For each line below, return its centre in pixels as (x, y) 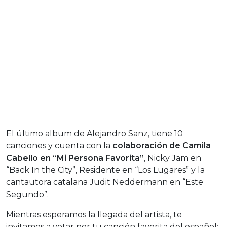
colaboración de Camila (162, 145)
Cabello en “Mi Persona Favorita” (75, 158)
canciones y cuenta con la (59, 145)
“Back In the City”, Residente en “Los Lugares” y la (105, 170)
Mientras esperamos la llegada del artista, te (94, 214)
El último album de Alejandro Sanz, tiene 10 (94, 133)
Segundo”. (27, 194)
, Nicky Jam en (173, 158)
